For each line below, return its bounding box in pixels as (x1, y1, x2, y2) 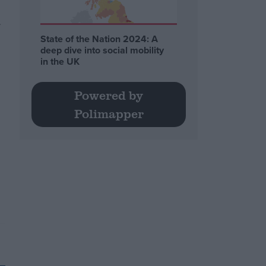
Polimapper (74, 105, 144, 122)
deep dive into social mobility (40, 43, 164, 57)
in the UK (40, 54, 80, 68)
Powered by (74, 87, 144, 104)
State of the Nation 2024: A (40, 31, 159, 46)
